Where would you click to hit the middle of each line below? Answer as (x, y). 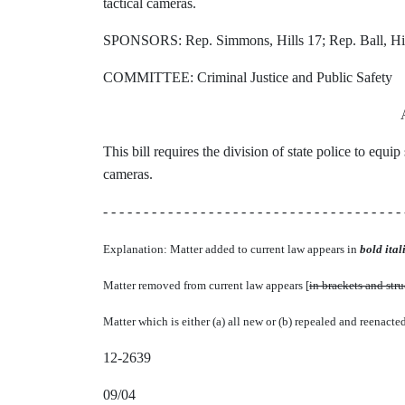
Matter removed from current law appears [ (206, 285)
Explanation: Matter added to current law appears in (231, 249)
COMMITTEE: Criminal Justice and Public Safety (248, 77)
